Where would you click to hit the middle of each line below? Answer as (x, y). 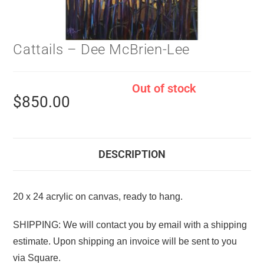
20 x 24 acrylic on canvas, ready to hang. (98, 197)
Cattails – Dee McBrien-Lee (102, 50)
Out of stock (164, 89)
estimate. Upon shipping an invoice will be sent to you (125, 242)
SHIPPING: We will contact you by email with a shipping (130, 225)
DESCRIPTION (132, 154)
